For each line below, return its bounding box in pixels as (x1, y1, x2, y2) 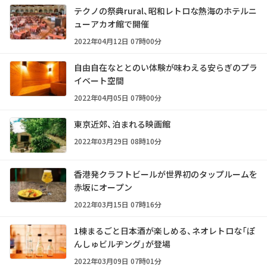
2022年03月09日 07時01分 (74, 255, 162, 266)
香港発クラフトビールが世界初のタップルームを (74, 167, 257, 180)
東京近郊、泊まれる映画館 (74, 117, 170, 130)
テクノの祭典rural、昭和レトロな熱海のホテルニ (74, 4, 257, 17)
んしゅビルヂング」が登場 (74, 237, 170, 250)
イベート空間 (74, 74, 124, 86)
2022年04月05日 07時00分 (74, 92, 162, 103)
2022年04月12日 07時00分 (74, 35, 162, 46)
